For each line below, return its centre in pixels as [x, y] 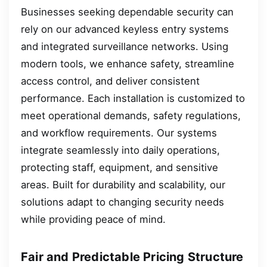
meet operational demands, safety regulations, [131, 115]
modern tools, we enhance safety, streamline [128, 63]
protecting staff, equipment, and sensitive [119, 167]
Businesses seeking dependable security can [127, 12]
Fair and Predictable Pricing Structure [132, 257]
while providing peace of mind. [93, 219]
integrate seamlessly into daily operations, [120, 150]
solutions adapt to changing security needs [122, 202]
